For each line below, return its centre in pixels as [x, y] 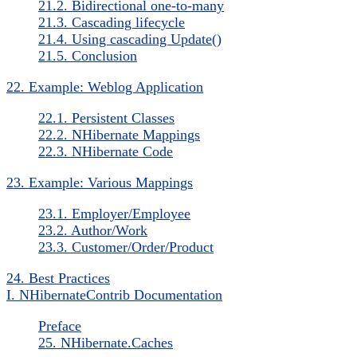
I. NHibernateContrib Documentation [114, 294]
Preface [60, 326]
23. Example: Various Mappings [100, 182]
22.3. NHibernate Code [106, 151]
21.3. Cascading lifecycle [112, 22]
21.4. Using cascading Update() [130, 39]
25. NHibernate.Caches [106, 342]
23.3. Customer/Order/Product [126, 247]
